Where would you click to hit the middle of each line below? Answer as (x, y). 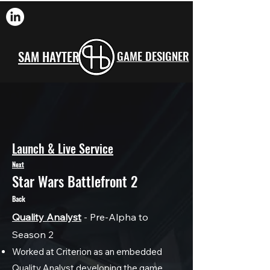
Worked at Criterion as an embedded (87, 252)
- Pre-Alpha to (115, 217)
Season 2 (33, 234)
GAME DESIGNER (153, 55)
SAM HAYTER (49, 56)
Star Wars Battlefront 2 (75, 181)
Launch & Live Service (63, 148)
